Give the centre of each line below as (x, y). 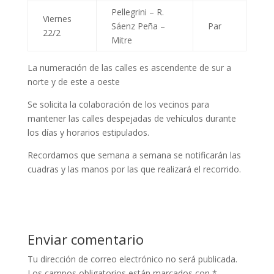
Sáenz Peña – (138, 26)
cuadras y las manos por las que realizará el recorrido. (134, 169)
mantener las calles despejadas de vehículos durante (131, 118)
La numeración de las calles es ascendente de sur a (129, 68)
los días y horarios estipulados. (88, 132)
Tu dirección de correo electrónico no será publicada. (132, 259)
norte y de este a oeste (73, 82)
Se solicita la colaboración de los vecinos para (118, 104)
